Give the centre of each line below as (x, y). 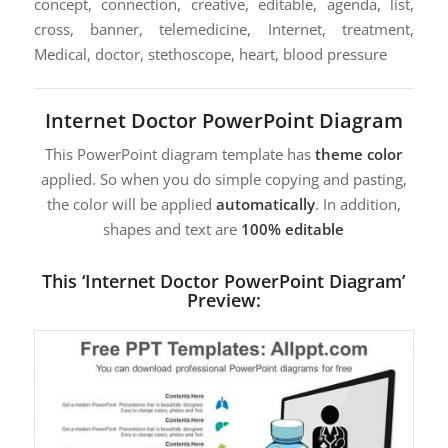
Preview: (223, 300)
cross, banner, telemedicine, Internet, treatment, (224, 28)
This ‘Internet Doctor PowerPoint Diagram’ (224, 281)
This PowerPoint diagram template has (180, 154)
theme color (359, 154)
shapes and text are (172, 229)
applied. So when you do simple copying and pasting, (223, 179)
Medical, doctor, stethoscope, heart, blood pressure (210, 53)
